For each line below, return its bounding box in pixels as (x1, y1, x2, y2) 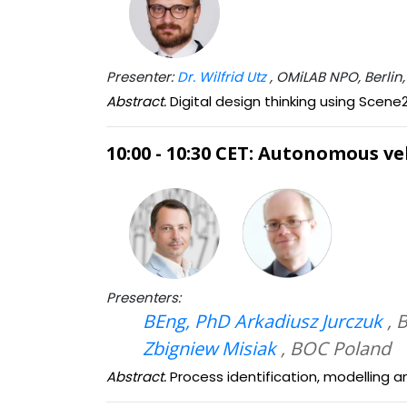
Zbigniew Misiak (143, 336, 276, 361)
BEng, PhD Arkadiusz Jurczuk (143, 309, 382, 333)
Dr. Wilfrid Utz (177, 67, 266, 86)
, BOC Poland (276, 336, 391, 361)
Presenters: (106, 288, 181, 307)
